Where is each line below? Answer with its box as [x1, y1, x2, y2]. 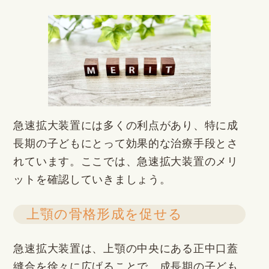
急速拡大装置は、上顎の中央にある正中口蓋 [13, 243, 238, 255]
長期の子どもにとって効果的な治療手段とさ [13, 138, 238, 150]
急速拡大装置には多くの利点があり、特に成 [13, 119, 238, 132]
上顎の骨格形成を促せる [26, 207, 183, 222]
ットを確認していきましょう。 [13, 174, 171, 186]
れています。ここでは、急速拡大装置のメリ [13, 156, 238, 168]
